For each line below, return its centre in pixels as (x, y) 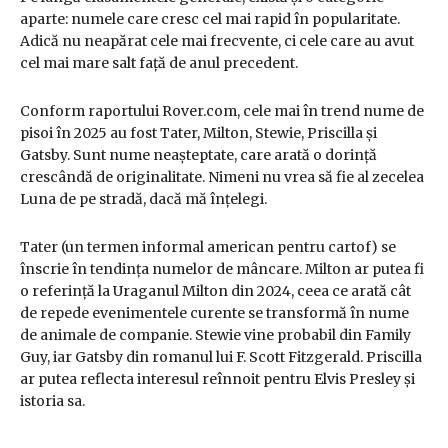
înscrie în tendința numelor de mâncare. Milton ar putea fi (222, 269)
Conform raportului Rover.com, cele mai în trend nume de (222, 111)
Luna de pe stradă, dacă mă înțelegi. (143, 199)
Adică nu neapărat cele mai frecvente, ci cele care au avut (217, 41)
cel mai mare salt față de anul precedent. (159, 63)
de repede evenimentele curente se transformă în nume (214, 313)
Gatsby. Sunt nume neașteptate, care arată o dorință (198, 155)
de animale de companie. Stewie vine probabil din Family (215, 335)
